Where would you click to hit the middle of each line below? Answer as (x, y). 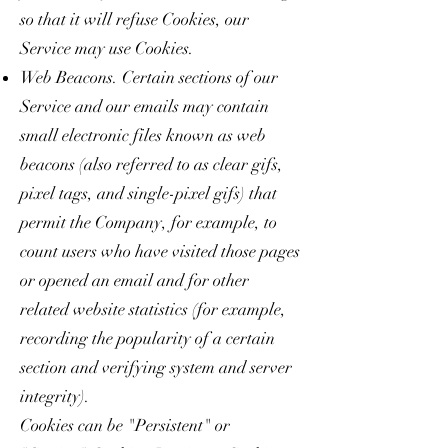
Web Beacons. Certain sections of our (149, 77)
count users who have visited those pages (160, 251)
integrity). (55, 396)
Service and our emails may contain (144, 106)
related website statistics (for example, (153, 309)
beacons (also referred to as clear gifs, (151, 164)
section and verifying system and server (156, 367)
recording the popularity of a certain (147, 338)
